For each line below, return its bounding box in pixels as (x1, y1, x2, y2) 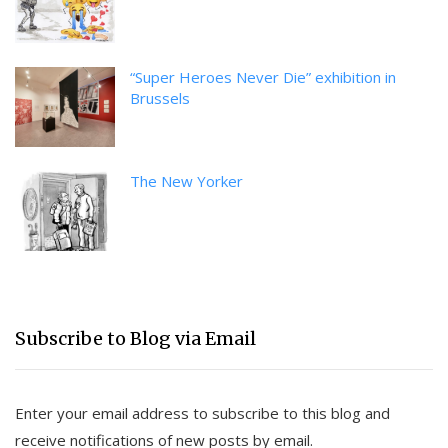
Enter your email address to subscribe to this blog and (15, 403, 390, 424)
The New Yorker (130, 171, 243, 192)
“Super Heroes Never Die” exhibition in (130, 67, 396, 88)
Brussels (130, 88, 190, 109)
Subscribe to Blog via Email (15, 327, 256, 351)
